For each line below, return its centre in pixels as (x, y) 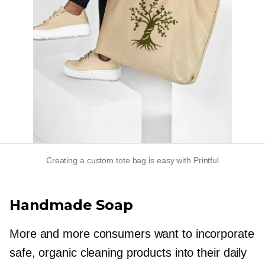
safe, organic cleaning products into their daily (128, 253)
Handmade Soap (71, 205)
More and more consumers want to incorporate (132, 234)
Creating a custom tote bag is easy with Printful (132, 161)
